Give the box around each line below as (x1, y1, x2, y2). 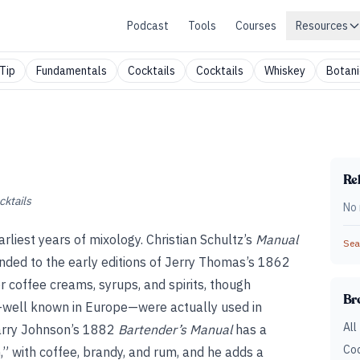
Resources (296, 18, 348, 33)
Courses (235, 18, 276, 33)
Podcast (127, 18, 169, 33)
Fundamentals (36, 63, 107, 78)
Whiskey (264, 63, 305, 78)
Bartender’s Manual (118, 321, 232, 337)
